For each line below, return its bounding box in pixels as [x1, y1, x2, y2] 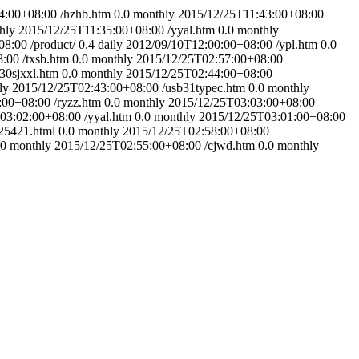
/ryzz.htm [54, 95, 101, 109]
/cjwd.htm [204, 139, 255, 152]
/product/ [30, 38, 75, 51]
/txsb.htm [22, 52, 69, 66]
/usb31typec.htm [162, 81, 245, 95]
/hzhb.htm [60, 7, 111, 21]
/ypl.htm [276, 38, 317, 51]
